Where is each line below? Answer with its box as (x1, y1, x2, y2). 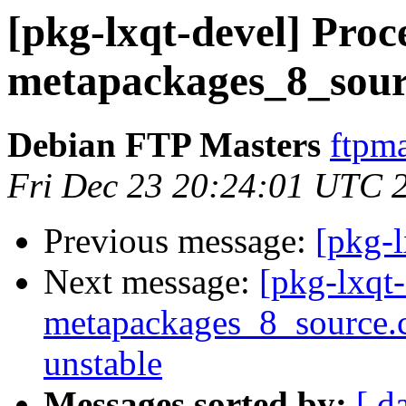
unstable (43, 343, 162, 383)
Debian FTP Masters (7, 125, 321, 165)
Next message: (43, 262, 259, 302)
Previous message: (43, 221, 315, 261)
